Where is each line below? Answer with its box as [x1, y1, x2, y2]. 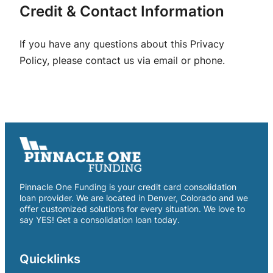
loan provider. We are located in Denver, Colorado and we [19, 193, 248, 204]
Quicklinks [19, 252, 80, 267]
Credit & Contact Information [19, 2, 224, 20]
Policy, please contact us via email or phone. [19, 54, 225, 66]
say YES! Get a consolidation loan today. [19, 214, 180, 225]
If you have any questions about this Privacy [19, 37, 224, 50]
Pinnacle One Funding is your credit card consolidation [19, 182, 236, 193]
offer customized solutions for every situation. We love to [19, 204, 245, 214]
